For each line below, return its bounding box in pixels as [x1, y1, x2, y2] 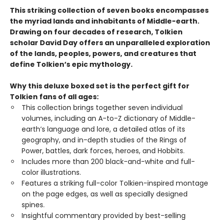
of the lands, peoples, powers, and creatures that [10, 49, 196, 58]
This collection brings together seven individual [22, 103, 183, 112]
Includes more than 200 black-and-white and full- [22, 157, 195, 166]
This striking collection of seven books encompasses [10, 5, 209, 15]
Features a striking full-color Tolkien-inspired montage [22, 178, 208, 188]
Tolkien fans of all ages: [10, 92, 99, 102]
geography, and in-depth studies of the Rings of [22, 135, 187, 145]
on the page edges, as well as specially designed [22, 189, 188, 199]
